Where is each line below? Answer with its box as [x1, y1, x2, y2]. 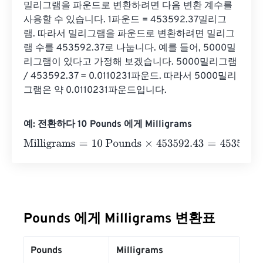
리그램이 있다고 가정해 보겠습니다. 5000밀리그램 [23, 56, 240, 68]
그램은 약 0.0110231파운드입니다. [23, 85, 167, 96]
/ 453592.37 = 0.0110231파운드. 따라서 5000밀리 [23, 70, 237, 82]
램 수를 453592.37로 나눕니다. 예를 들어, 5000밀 [23, 42, 236, 54]
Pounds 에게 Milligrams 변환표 [23, 211, 215, 228]
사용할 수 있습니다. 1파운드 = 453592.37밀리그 [23, 14, 227, 26]
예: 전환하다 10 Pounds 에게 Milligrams [23, 119, 192, 130]
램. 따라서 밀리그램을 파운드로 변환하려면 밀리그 [23, 28, 235, 40]
